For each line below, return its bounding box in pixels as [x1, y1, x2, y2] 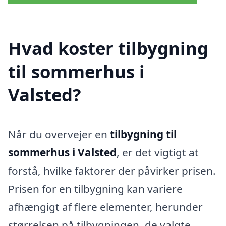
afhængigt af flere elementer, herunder [8, 199, 203, 214]
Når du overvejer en [8, 127, 110, 141]
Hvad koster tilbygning [8, 36, 208, 60]
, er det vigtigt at [117, 145, 199, 159]
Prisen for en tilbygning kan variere [8, 181, 183, 196]
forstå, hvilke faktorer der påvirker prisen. [8, 163, 216, 178]
